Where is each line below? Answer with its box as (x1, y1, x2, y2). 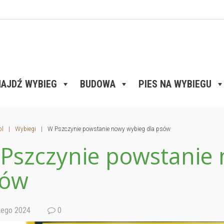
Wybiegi (14, 125, 36, 132)
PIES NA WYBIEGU (138, 78, 211, 90)
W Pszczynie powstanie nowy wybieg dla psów (47, 125, 170, 132)
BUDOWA (80, 78, 115, 90)
